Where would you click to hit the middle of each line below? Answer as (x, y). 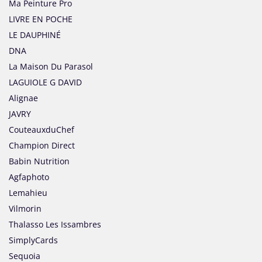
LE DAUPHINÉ (35, 35)
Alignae (23, 98)
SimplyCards (33, 240)
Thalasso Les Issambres (55, 225)
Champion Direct (42, 146)
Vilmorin (25, 209)
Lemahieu (28, 193)
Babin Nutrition (39, 161)
